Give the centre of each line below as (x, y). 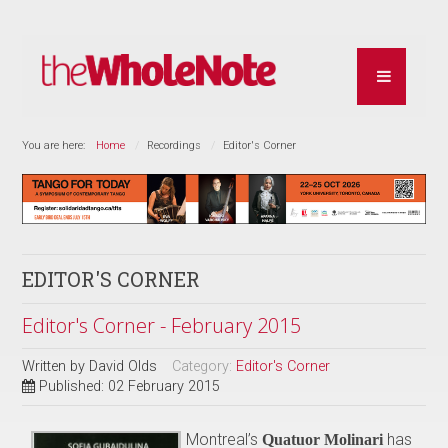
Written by (56, 366)
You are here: (57, 145)
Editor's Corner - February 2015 (162, 325)
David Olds (123, 366)
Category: (204, 366)
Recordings (174, 145)
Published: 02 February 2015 (130, 386)
